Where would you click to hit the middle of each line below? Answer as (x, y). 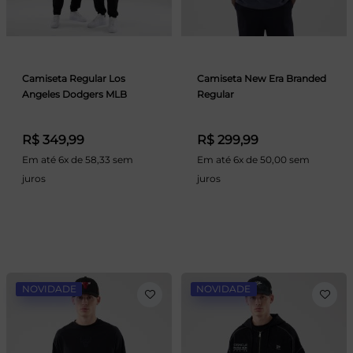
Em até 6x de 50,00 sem (253, 160)
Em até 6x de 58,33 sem (78, 160)
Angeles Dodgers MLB (74, 94)
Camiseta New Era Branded (261, 78)
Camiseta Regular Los (74, 78)
